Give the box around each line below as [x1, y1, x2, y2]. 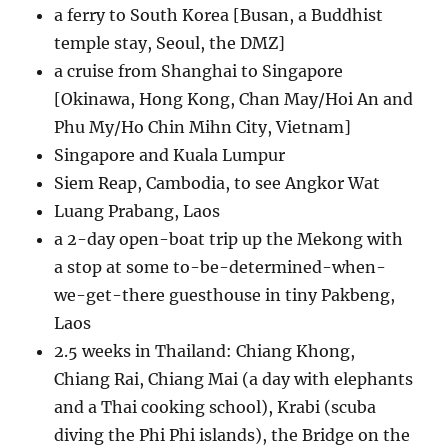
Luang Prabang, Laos [54, 201, 221, 222]
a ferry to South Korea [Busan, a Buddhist [54, 5, 384, 26]
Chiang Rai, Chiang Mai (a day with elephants [54, 369, 414, 390]
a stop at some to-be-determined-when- [54, 257, 387, 278]
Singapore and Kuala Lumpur [54, 145, 286, 166]
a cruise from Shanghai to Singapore [54, 61, 344, 82]
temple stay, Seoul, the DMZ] [54, 33, 286, 54]
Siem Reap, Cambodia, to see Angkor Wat [54, 173, 381, 194]
